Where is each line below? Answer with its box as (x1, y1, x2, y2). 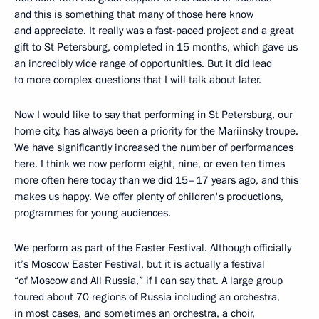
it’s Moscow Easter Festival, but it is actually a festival (14, 257, 265, 271)
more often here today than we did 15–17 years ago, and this (14, 173, 298, 187)
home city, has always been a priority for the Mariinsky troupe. (14, 124, 298, 138)
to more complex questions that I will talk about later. (14, 73, 261, 87)
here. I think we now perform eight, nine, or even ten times (14, 157, 285, 171)
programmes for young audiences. (14, 206, 171, 220)
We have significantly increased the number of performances (14, 140, 293, 155)
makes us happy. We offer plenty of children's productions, (14, 189, 283, 204)
